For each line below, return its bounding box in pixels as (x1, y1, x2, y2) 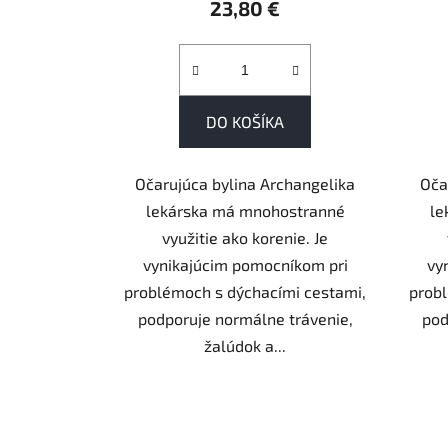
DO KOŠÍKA (206, 112, 285, 132)
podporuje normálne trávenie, (137, 309, 353, 329)
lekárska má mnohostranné (145, 201, 345, 221)
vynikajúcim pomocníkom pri (142, 255, 348, 275)
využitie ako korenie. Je (162, 228, 329, 248)
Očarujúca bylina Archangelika (135, 174, 356, 194)
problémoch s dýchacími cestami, (124, 282, 367, 302)
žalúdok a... (204, 336, 287, 356)
